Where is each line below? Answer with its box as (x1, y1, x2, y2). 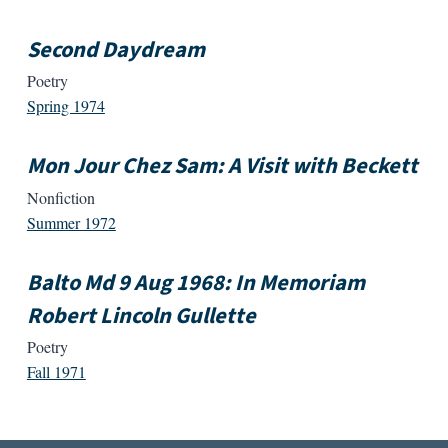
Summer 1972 (26, 211, 116, 233)
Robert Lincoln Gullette (26, 299, 256, 332)
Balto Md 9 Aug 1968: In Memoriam (26, 266, 365, 299)
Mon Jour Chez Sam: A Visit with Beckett (26, 150, 418, 183)
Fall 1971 (26, 361, 86, 383)
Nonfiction (26, 186, 95, 208)
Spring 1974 (26, 95, 105, 117)
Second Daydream (26, 33, 205, 66)
